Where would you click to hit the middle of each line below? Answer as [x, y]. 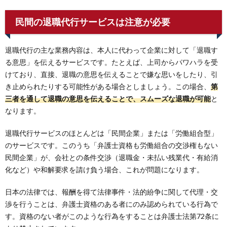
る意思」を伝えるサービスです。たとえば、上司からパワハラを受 [111, 62]
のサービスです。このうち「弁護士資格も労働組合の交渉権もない [111, 145]
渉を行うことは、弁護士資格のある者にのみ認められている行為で [111, 204]
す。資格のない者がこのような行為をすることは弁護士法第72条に [112, 216]
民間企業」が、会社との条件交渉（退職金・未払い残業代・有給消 [111, 157]
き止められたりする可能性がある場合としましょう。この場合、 [108, 86]
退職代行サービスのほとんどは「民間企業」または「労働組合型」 [111, 133]
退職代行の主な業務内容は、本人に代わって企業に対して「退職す [111, 50]
